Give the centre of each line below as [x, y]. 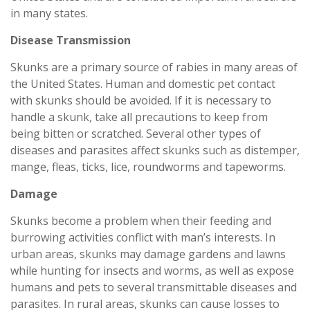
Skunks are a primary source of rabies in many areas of [154, 67]
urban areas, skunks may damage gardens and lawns [148, 254]
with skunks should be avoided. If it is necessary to [141, 100]
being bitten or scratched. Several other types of [136, 134]
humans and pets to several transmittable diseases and [154, 287]
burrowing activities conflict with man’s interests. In [143, 237]
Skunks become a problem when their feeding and [141, 221]
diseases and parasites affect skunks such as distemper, [155, 150]
